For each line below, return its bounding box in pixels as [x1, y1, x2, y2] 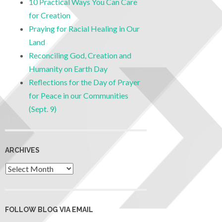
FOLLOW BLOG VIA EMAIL [5, 206, 93, 214]
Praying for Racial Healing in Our [29, 24, 140, 34]
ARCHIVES [5, 146, 40, 154]
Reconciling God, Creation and [29, 51, 131, 60]
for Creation [29, 10, 70, 20]
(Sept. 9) [29, 104, 56, 114]
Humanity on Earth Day [29, 64, 108, 74]
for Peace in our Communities [29, 91, 128, 101]
